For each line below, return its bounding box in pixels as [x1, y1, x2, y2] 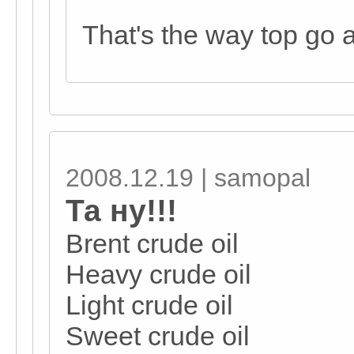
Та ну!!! [66, 193, 177, 228]
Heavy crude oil [66, 259, 251, 289]
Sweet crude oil [66, 321, 250, 351]
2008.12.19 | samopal [66, 164, 311, 192]
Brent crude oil [66, 228, 239, 258]
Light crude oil [66, 290, 233, 320]
